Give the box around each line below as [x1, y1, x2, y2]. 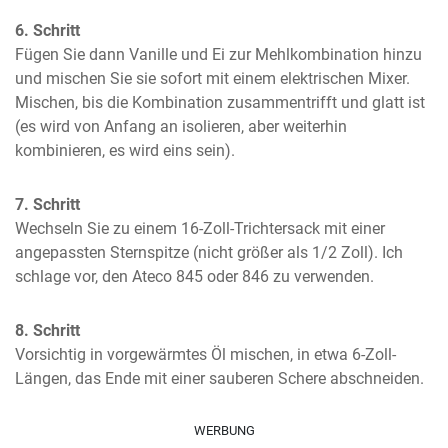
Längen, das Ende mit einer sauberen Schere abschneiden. [15, 369, 424, 388]
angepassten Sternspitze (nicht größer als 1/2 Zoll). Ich [15, 243, 403, 262]
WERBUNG [193, 423, 255, 438]
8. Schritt [15, 321, 80, 340]
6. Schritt [15, 21, 80, 40]
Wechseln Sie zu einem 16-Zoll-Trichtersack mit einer [15, 219, 385, 238]
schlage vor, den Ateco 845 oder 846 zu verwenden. [15, 267, 374, 286]
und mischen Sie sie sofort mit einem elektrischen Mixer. [15, 69, 410, 88]
